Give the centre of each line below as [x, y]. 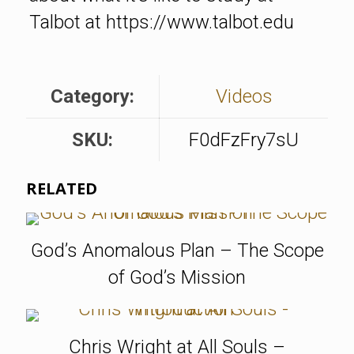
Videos [244, 96]
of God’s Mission [177, 277]
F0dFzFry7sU [244, 139]
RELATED [62, 188]
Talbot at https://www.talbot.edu [161, 22]
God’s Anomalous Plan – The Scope [177, 250]
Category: [92, 96]
